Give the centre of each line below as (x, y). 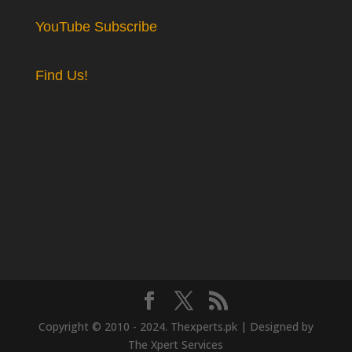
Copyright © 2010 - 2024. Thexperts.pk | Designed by (176, 326)
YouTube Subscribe (96, 27)
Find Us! (61, 76)
